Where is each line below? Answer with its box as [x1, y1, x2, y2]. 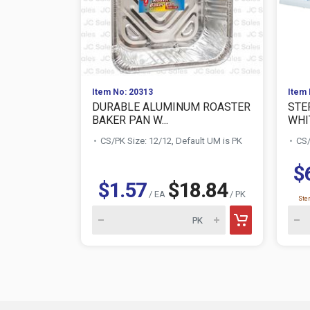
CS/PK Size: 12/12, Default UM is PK [100, 136, 242, 146]
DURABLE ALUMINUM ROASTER [92, 100, 250, 113]
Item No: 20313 [92, 87, 153, 97]
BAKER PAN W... [92, 113, 168, 127]
